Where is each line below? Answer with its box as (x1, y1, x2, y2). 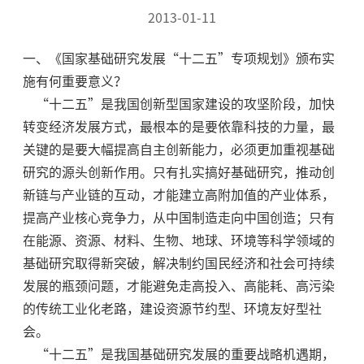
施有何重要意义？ (22, 75, 127, 89)
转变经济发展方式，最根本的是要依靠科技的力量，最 (22, 120, 335, 134)
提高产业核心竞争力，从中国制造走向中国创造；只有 (22, 211, 335, 225)
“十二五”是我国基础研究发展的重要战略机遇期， (22, 348, 335, 362)
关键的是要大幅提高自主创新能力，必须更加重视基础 (22, 143, 335, 157)
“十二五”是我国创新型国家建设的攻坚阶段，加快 (22, 97, 335, 111)
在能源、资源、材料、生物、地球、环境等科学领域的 (22, 234, 335, 248)
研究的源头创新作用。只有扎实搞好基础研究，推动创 (22, 166, 335, 180)
